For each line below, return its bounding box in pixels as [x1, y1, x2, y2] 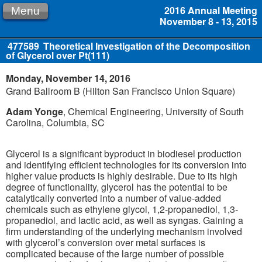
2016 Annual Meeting [164, 4, 257, 17]
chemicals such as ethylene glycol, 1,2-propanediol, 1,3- [6, 202, 238, 216]
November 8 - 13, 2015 [160, 15, 257, 28]
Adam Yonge [6, 105, 63, 119]
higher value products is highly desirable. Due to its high [6, 168, 237, 182]
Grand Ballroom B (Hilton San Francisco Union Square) [6, 84, 235, 98]
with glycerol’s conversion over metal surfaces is [6, 235, 205, 249]
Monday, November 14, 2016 [6, 71, 130, 85]
